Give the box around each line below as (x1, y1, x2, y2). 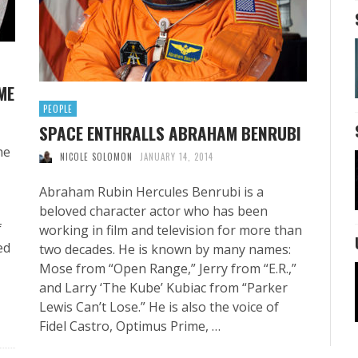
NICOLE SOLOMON (59, 149, 133, 163)
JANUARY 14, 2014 (140, 149, 213, 163)
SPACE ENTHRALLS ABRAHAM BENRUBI (39, 120, 301, 145)
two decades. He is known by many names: (39, 240, 291, 258)
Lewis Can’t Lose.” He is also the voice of (39, 297, 279, 316)
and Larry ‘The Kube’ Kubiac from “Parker (39, 278, 288, 296)
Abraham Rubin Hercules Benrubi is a (39, 182, 264, 201)
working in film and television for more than (39, 221, 302, 239)
